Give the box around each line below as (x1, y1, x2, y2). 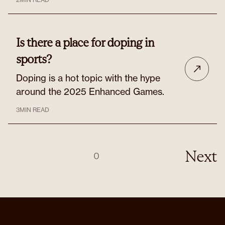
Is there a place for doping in (16, 35, 154, 50)
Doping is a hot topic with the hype (16, 72, 160, 83)
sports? (16, 52, 52, 66)
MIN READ (20, 106, 49, 114)
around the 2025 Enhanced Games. (16, 86, 164, 97)
